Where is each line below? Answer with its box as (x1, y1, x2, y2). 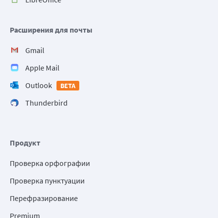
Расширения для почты (10, 25, 92, 35)
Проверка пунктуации (10, 176, 85, 186)
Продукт (10, 138, 40, 148)
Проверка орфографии (10, 158, 90, 168)
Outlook (25, 80, 52, 91)
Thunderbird (25, 98, 68, 108)
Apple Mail (25, 63, 59, 73)
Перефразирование (10, 193, 78, 203)
